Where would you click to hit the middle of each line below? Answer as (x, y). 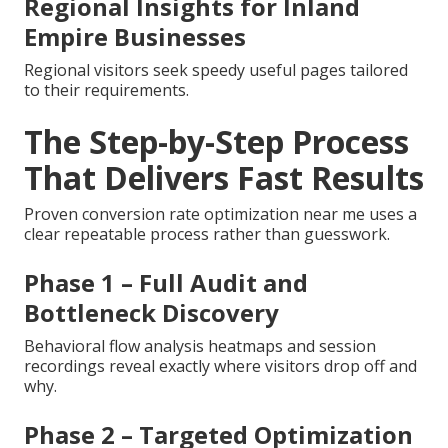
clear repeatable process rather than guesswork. (207, 233)
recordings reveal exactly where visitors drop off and (220, 365)
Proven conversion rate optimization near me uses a (220, 213)
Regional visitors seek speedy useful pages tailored (216, 69)
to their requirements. (106, 89)
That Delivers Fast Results (224, 177)
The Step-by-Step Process (216, 141)
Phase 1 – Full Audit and (166, 282)
